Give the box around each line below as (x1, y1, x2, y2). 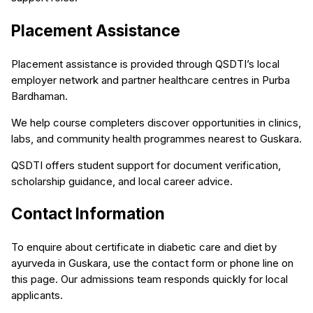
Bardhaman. (11, 89, 68, 103)
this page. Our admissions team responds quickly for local (11, 272, 288, 286)
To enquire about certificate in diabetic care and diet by (11, 240, 277, 254)
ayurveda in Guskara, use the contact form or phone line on (11, 256, 293, 270)
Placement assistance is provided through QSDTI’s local (11, 57, 279, 71)
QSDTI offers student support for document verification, (11, 158, 281, 172)
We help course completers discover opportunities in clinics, (11, 115, 301, 129)
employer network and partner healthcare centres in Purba (11, 73, 290, 87)
